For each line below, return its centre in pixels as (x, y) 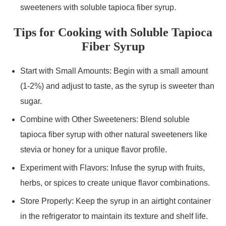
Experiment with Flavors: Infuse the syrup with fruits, (112, 168)
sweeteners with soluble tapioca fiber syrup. (98, 7)
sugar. (31, 101)
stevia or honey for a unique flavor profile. (94, 150)
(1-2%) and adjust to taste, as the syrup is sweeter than (117, 86)
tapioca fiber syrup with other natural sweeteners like (114, 134)
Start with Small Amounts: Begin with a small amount (114, 71)
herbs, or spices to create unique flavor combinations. (115, 183)
